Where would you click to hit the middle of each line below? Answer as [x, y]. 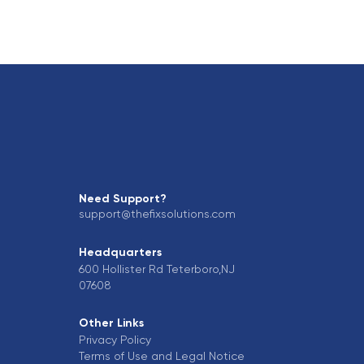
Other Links [112, 323]
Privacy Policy [115, 339]
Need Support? [123, 198]
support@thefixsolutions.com [158, 213]
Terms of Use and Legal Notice [162, 355]
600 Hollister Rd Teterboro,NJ [157, 269]
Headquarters [121, 252]
